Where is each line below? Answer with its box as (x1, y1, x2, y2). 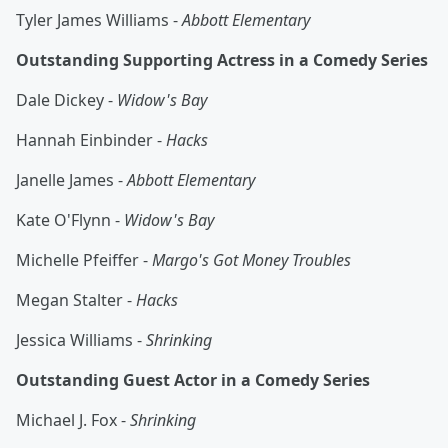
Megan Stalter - (16, 289, 136, 312)
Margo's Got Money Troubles (152, 249, 351, 272)
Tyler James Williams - (16, 9, 182, 32)
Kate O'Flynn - (16, 209, 124, 232)
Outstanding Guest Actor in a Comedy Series (16, 369, 370, 392)
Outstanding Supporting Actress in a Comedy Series (16, 49, 428, 72)
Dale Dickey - (16, 89, 117, 112)
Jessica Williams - (16, 329, 146, 352)
